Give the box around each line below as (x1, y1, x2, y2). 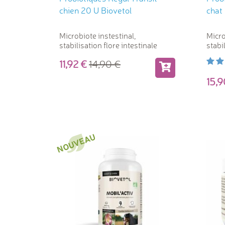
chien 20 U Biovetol (59, 5, 132, 16)
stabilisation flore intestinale (59, 40, 157, 50)
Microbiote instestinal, (59, 30, 136, 41)
